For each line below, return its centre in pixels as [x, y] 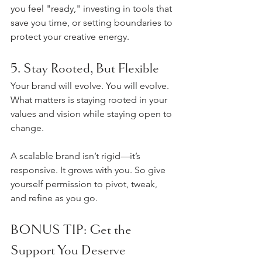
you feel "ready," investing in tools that [92, 8]
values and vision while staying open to [92, 114]
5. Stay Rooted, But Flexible [85, 68]
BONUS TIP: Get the [73, 229]
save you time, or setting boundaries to [93, 23]
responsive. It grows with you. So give [89, 170]
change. [27, 128]
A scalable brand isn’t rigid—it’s [77, 156]
